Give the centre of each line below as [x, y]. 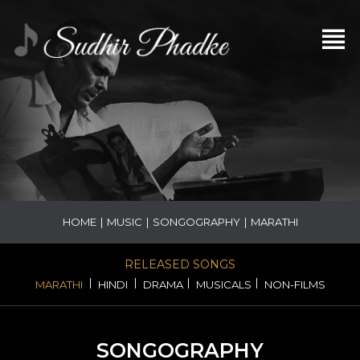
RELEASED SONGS [180, 264]
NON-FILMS [295, 284]
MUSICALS [223, 284]
